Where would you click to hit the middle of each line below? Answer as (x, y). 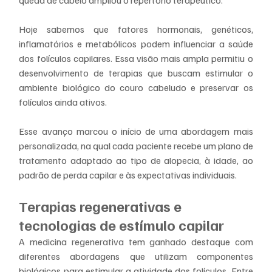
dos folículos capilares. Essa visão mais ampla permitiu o (136, 58)
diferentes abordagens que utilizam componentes (136, 256)
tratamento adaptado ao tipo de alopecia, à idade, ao (136, 160)
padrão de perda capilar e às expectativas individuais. (128, 175)
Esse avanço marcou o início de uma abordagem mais (136, 131)
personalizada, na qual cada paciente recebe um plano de (136, 145)
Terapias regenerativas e (102, 206)
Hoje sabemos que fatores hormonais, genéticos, (136, 29)
